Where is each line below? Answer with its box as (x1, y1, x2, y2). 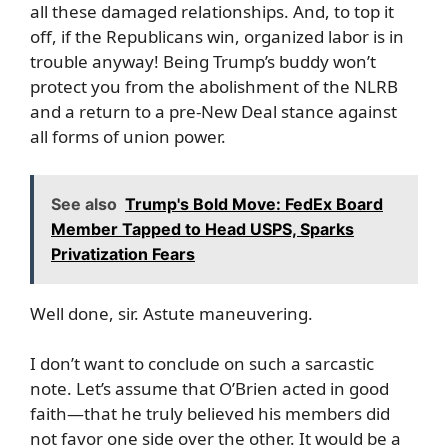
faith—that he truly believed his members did (30, 402, 390, 425)
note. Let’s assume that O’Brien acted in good (30, 377, 389, 400)
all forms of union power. (30, 125, 226, 148)
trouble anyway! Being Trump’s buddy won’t (30, 50, 376, 73)
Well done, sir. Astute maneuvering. (30, 301, 313, 325)
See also (51, 193, 117, 214)
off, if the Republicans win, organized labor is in (30, 25, 404, 48)
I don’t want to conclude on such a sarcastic (30, 352, 374, 375)
